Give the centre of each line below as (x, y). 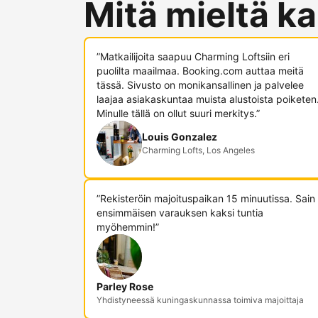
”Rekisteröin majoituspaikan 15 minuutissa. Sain (206, 198)
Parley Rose (125, 286)
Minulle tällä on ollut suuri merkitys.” (178, 113)
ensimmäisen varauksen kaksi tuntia (180, 213)
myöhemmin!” (128, 227)
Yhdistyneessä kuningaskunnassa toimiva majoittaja (200, 300)
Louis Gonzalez (180, 137)
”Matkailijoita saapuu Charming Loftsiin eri (193, 56)
